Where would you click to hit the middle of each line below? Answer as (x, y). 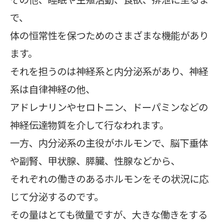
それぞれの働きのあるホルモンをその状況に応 (109, 179)
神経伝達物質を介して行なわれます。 (89, 125)
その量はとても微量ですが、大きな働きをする (109, 215)
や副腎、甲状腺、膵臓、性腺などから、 (95, 161)
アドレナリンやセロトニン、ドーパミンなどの (109, 107)
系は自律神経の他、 (53, 89)
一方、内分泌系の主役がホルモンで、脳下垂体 (109, 143)
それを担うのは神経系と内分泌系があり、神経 (109, 71)
